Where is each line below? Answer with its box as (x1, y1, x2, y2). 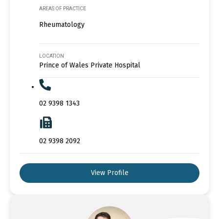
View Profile (90, 168, 129, 177)
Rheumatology (39, 20, 85, 29)
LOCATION (39, 53, 64, 59)
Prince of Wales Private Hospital (39, 61, 140, 69)
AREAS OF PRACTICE (39, 5, 86, 11)
